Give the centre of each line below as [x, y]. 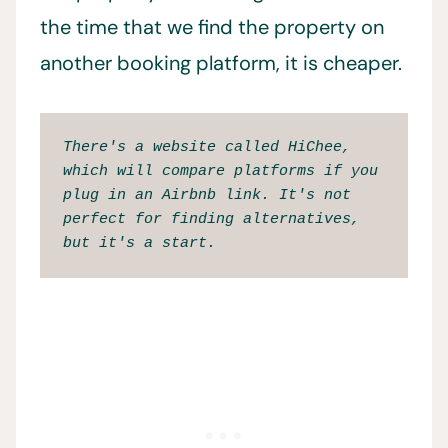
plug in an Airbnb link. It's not [206, 195]
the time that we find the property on [212, 27]
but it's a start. [143, 243]
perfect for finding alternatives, [211, 219]
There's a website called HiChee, [206, 147]
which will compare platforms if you [220, 171]
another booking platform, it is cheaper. [221, 63]
